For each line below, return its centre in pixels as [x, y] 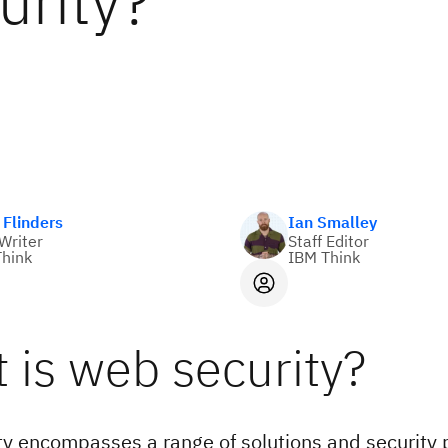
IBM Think [324, 257]
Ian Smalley [332, 222]
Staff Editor [328, 241]
